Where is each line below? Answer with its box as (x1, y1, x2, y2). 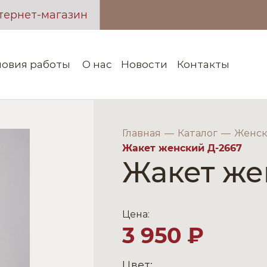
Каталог (178, 127, 218, 139)
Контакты (176, 58, 229, 70)
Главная (122, 127, 162, 139)
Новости (121, 58, 168, 70)
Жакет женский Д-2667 (122, 142, 243, 154)
